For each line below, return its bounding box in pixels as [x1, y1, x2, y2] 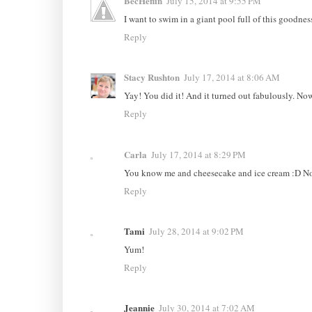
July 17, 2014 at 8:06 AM [183, 71, 280, 84]
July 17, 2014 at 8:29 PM [150, 148, 246, 161]
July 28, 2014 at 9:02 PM [148, 224, 244, 237]
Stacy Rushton [123, 70, 180, 84]
